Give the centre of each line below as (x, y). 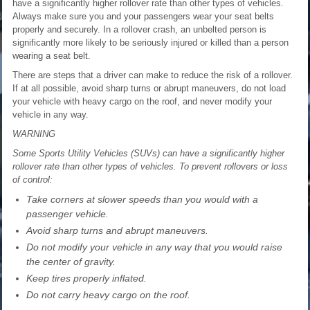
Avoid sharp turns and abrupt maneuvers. (117, 230)
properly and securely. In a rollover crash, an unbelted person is (139, 29)
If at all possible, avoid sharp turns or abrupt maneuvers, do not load (149, 88)
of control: (33, 179)
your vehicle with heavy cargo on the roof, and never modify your (142, 101)
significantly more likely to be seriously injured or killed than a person (151, 42)
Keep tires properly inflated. (86, 278)
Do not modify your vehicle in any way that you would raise (154, 247)
